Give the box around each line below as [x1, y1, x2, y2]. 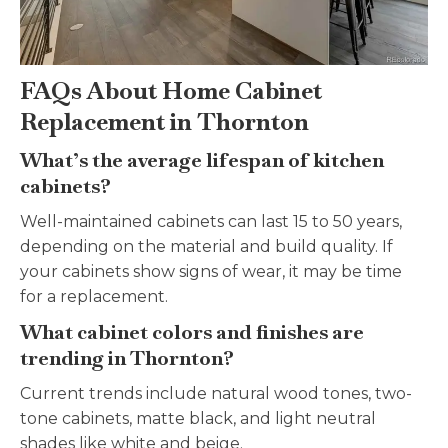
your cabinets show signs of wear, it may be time [20, 261, 402, 281]
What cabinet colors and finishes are [20, 318, 364, 345]
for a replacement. [20, 286, 168, 306]
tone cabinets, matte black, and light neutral [20, 408, 376, 428]
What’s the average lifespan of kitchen [20, 146, 384, 173]
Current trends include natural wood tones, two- [20, 383, 412, 403]
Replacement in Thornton [20, 105, 309, 137]
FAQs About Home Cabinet [20, 74, 322, 106]
